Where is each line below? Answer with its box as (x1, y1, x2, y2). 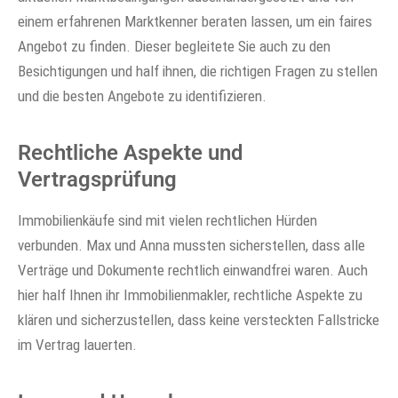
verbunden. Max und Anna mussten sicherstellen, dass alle (18, 236, 365, 255)
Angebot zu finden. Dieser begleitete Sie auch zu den (18, 36, 330, 55)
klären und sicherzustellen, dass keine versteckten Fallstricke (18, 311, 379, 330)
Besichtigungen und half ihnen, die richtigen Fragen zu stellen (18, 61, 378, 80)
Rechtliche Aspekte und (18, 140, 243, 166)
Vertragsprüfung (18, 167, 177, 193)
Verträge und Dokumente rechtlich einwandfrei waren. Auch (18, 261, 368, 280)
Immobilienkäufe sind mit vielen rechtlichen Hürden (18, 211, 317, 230)
